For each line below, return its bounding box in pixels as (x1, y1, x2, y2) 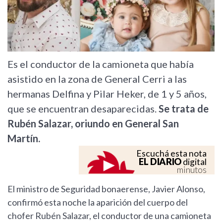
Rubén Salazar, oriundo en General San (7, 117, 179, 130)
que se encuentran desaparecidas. (7, 103, 159, 115)
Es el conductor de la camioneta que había (7, 58, 194, 70)
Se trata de (159, 103, 209, 115)
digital (181, 157, 207, 167)
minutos (177, 165, 207, 175)
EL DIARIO (139, 156, 181, 167)
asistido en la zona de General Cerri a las (7, 73, 187, 85)
